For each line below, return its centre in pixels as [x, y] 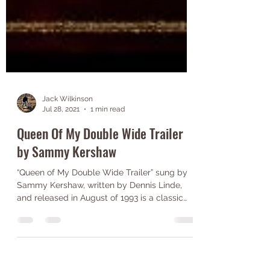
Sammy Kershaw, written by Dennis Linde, [99, 250]
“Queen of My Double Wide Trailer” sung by [102, 237]
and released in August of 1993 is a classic [100, 263]
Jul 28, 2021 [61, 174]
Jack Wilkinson [67, 164]
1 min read [108, 174]
